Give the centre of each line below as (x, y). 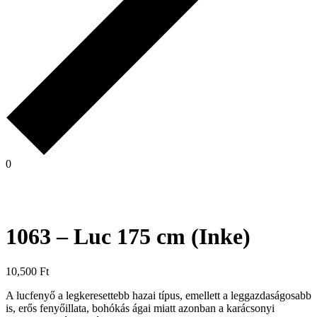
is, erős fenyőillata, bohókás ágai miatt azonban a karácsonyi (140, 308)
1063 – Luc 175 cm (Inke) (128, 237)
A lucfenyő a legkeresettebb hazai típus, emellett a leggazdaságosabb (158, 295)
